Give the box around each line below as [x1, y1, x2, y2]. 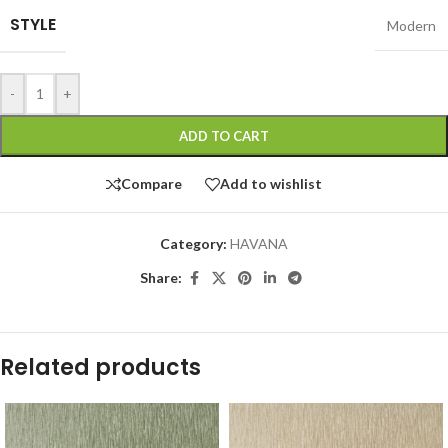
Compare [121, 175, 182, 193]
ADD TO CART [179, 127, 269, 144]
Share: [140, 269, 182, 287]
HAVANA [230, 234, 288, 252]
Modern [387, 16, 436, 34]
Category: [160, 234, 227, 252]
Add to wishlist [220, 175, 322, 193]
